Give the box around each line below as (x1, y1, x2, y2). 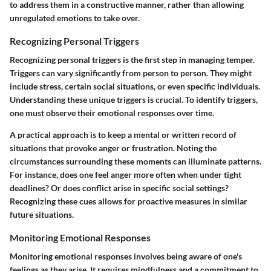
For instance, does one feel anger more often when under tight (10, 169, 241, 180)
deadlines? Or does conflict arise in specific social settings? (10, 182, 229, 193)
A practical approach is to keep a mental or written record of (10, 129, 237, 140)
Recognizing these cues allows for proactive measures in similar (10, 195, 247, 206)
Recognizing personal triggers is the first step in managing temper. (10, 54, 255, 65)
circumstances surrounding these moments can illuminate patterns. (10, 155, 261, 166)
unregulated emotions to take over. (10, 12, 140, 23)
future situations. (10, 209, 74, 220)
